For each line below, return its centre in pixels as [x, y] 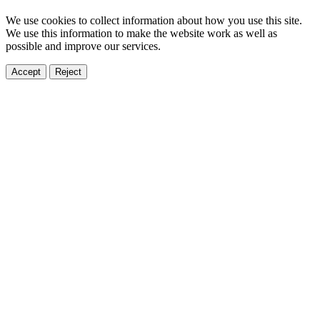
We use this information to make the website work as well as [141, 33]
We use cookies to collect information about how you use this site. [154, 20]
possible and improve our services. [83, 46]
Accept [26, 71]
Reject [68, 71]
